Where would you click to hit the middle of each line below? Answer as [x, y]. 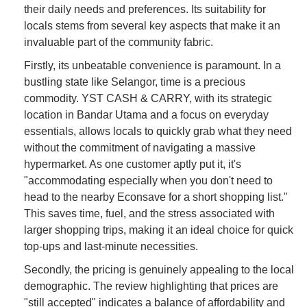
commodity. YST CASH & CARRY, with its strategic [148, 98]
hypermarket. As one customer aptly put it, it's [133, 164]
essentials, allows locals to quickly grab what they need [158, 131]
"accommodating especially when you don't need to [148, 180]
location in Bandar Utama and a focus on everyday [146, 114]
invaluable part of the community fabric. [119, 42]
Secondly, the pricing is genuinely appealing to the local [159, 269]
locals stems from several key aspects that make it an [152, 25]
